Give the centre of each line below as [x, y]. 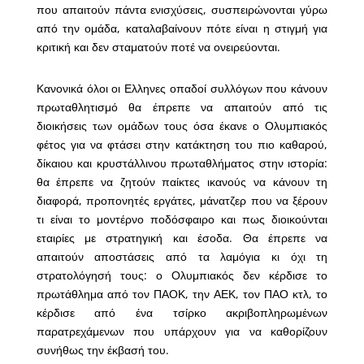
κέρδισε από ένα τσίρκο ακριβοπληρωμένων [182, 313]
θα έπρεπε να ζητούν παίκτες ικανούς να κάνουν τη [182, 182]
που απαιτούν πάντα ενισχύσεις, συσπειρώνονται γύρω [182, 10]
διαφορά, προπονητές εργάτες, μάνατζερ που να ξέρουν [182, 201]
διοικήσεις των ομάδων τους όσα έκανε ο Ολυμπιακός [182, 126]
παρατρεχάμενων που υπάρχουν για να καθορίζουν [182, 331]
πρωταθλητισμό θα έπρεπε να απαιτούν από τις [182, 107]
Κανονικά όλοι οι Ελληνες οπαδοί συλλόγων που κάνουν [182, 89]
